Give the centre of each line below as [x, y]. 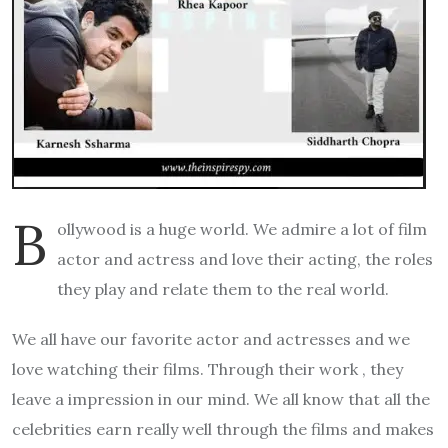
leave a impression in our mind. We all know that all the [221, 398]
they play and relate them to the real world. [223, 288]
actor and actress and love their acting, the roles [245, 258]
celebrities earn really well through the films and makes [223, 428]
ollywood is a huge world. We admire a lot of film [242, 228]
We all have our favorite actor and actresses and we [211, 338]
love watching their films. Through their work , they [207, 368]
